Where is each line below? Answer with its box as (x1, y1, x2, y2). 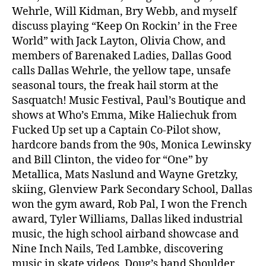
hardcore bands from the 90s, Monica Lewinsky (12, 138, 251, 152)
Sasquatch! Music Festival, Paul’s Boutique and (12, 93, 246, 107)
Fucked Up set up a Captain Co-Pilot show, (12, 123, 221, 137)
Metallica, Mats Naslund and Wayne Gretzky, (12, 167, 238, 182)
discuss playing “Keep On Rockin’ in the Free (12, 19, 237, 33)
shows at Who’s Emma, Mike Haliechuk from (12, 108, 237, 122)
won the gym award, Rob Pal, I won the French (12, 197, 247, 211)
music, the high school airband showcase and (12, 227, 239, 241)
